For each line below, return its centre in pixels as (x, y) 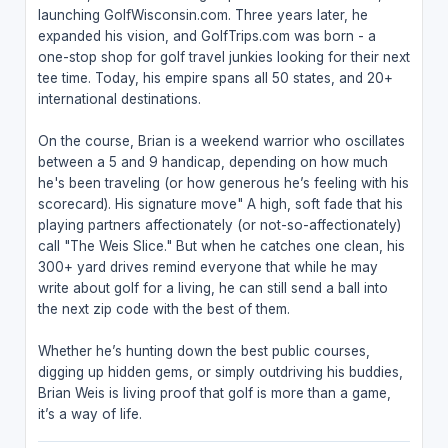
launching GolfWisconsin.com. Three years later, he (202, 14)
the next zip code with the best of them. (163, 308)
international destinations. (119, 98)
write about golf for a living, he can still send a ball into (212, 287)
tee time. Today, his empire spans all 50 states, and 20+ (215, 77)
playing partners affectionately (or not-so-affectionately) (219, 224)
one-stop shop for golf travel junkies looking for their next (223, 56)
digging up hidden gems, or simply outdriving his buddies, (220, 371)
